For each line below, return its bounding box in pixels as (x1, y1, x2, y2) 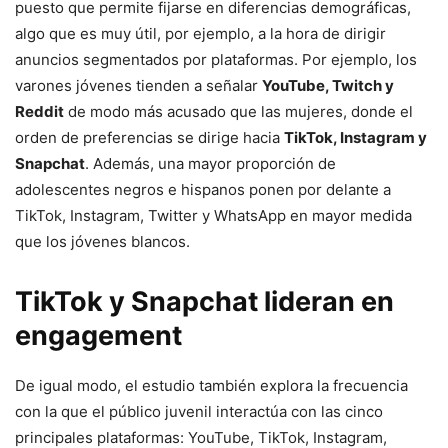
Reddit (15, 102, 64, 122)
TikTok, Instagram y (284, 128, 427, 148)
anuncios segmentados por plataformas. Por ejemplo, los (15, 50, 417, 70)
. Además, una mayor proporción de (85, 154, 336, 174)
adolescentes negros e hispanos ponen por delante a (15, 180, 391, 200)
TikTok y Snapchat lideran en (15, 285, 394, 319)
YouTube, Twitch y (262, 76, 394, 96)
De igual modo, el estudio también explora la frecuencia (15, 376, 408, 396)
